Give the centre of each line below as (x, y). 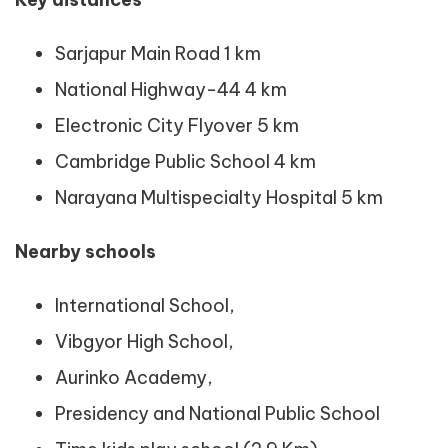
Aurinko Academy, (134, 377)
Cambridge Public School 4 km (185, 161)
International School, (145, 305)
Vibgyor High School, (144, 341)
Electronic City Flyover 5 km (177, 125)
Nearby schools (85, 251)
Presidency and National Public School (217, 413)
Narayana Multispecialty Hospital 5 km (219, 197)
